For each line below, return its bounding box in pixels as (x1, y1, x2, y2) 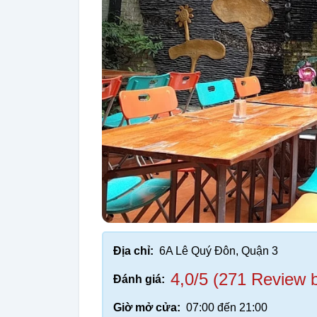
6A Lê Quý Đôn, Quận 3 (159, 244, 278, 257)
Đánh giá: (113, 272, 165, 285)
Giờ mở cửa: (113, 301, 180, 313)
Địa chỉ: (113, 244, 154, 257)
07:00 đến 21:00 (186, 301, 267, 313)
